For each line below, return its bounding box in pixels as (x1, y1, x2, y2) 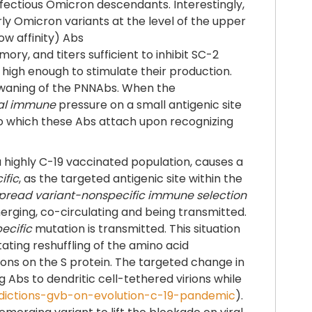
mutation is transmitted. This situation (32, 220, 240, 237)
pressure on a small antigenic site (56, 96, 242, 113)
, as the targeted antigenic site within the (19, 170, 242, 187)
